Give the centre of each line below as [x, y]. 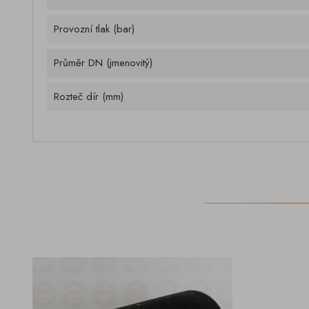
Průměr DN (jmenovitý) [103, 63]
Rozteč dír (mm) [89, 97]
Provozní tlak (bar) [94, 29]
